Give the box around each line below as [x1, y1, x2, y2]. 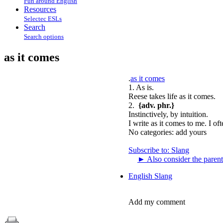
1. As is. [128, 83, 154, 92]
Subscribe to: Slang [128, 145, 189, 154]
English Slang [128, 171, 172, 180]
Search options [24, 33, 64, 40]
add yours [176, 127, 207, 136]
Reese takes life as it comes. [128, 92, 216, 101]
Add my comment [128, 197, 185, 206]
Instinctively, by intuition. [128, 110, 208, 118]
